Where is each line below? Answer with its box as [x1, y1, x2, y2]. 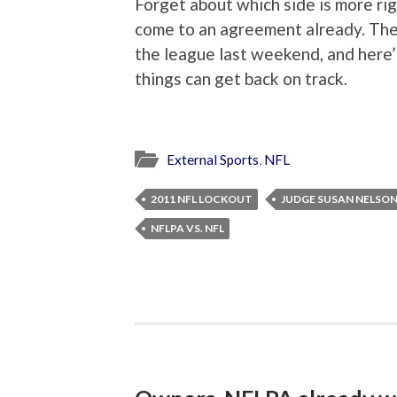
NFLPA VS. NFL [151, 221, 224, 235]
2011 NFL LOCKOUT [151, 191, 253, 206]
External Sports [167, 151, 259, 167]
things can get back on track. [135, 68, 347, 90]
